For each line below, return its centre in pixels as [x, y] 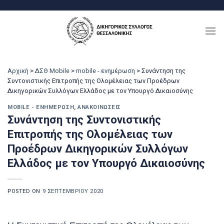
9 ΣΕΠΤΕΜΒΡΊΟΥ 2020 [73, 191]
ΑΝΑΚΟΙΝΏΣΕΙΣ [99, 107]
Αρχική [18, 71]
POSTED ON [25, 191]
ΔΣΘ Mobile [52, 71]
